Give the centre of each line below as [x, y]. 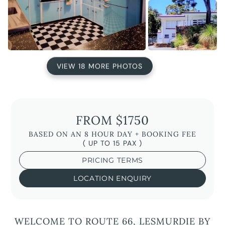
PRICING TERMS [113, 160]
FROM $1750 [113, 121]
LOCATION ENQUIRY [113, 179]
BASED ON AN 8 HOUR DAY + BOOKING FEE [113, 134]
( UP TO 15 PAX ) [113, 143]
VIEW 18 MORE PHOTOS [99, 64]
